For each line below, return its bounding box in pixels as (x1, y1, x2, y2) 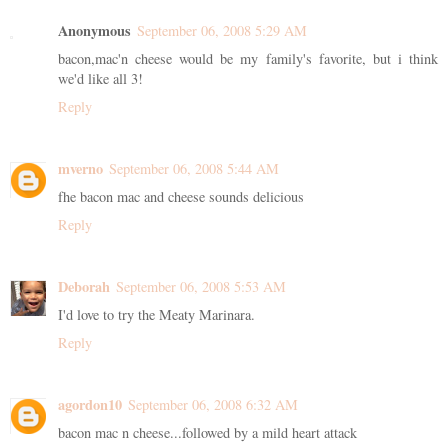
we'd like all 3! (58, 69, 143, 89)
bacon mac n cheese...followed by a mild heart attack (58, 423, 357, 443)
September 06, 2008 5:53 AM (116, 277, 286, 297)
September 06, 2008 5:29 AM (137, 21, 307, 41)
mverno (58, 158, 103, 180)
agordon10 (58, 394, 122, 416)
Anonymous (58, 20, 131, 42)
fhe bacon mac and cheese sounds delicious (58, 187, 304, 207)
